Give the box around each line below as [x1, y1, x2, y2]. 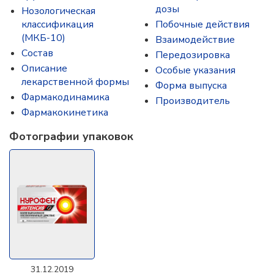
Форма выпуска [155, 79, 227, 92]
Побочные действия [155, 18, 250, 31]
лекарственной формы [21, 75, 129, 89]
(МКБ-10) [21, 31, 65, 45]
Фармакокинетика [21, 106, 108, 119]
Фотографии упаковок [9, 129, 133, 144]
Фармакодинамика [21, 91, 109, 104]
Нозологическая [21, 4, 95, 18]
